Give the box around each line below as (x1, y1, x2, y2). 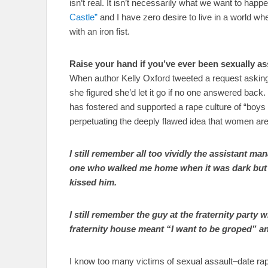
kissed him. (69, 176, 117, 187)
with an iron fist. (69, 26, 130, 36)
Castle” (69, 11, 98, 22)
